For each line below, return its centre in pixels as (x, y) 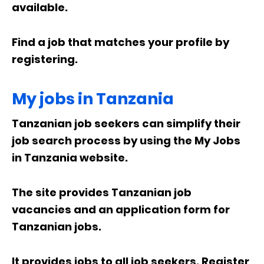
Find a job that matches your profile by (121, 42)
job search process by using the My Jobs (126, 141)
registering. (45, 59)
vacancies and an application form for (121, 209)
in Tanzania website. (70, 158)
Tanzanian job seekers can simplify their (126, 123)
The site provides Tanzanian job (102, 192)
